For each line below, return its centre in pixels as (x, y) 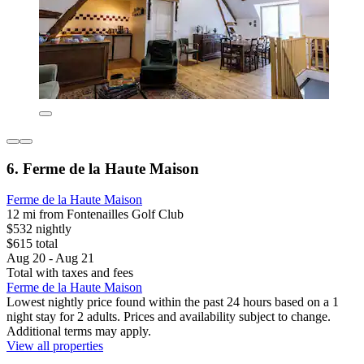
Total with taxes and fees (70, 273)
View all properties (55, 346)
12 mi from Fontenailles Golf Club (95, 214)
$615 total (32, 244)
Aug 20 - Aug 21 (50, 258)
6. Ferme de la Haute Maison (103, 168)
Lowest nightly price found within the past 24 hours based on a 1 (173, 302)
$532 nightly (39, 229)
